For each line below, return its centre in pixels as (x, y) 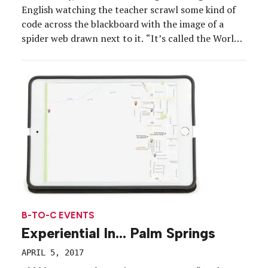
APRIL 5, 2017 (53, 252)
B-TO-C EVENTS (58, 216)
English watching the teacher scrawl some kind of (129, 10)
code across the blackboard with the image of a (123, 24)
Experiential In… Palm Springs (118, 233)
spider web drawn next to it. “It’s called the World (130, 39)
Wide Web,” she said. (65, 53)
